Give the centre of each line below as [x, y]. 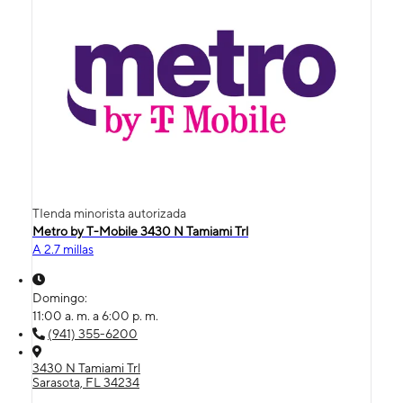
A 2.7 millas [63, 250]
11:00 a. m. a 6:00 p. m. [95, 316]
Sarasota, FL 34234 [86, 383]
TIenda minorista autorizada [109, 214]
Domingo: [61, 298]
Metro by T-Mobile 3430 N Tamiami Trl [140, 232]
